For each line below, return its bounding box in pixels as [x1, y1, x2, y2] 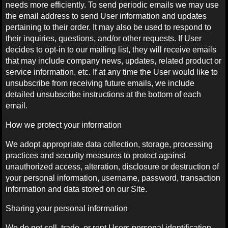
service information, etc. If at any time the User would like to [6, 67, 218, 76]
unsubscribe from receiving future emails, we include [6, 78, 195, 88]
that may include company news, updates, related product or [6, 56, 222, 65]
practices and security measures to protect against [6, 151, 186, 160]
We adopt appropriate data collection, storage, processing [6, 139, 213, 149]
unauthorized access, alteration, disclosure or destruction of [6, 162, 219, 171]
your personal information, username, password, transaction [6, 173, 221, 182]
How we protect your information [6, 120, 122, 129]
